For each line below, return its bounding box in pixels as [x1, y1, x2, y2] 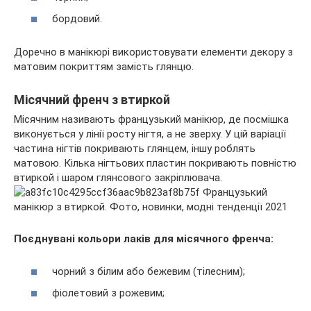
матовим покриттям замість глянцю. [14, 60, 194, 74]
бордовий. [52, 12, 102, 26]
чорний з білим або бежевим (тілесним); [52, 264, 245, 278]
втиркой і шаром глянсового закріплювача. [14, 171, 222, 185]
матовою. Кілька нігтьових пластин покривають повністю [14, 157, 296, 170]
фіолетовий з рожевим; [52, 287, 165, 300]
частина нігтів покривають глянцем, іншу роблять [14, 142, 255, 155]
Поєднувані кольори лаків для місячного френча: [14, 233, 274, 246]
